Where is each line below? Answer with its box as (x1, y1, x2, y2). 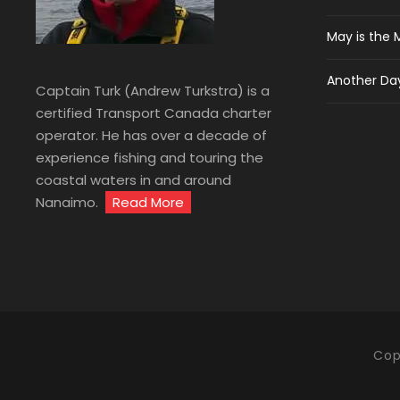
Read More (112, 193, 184, 212)
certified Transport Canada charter (36, 104, 271, 122)
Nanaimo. (36, 193, 105, 212)
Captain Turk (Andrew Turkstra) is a (36, 81, 270, 100)
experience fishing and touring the (36, 148, 263, 167)
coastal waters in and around (36, 171, 231, 189)
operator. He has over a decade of (36, 126, 267, 145)
